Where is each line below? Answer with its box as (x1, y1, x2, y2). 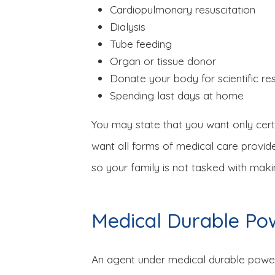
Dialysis (109, 19, 145, 33)
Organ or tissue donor (109, 53, 216, 68)
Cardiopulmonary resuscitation (109, 2, 255, 16)
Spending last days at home (109, 88, 244, 102)
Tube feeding (109, 36, 172, 50)
